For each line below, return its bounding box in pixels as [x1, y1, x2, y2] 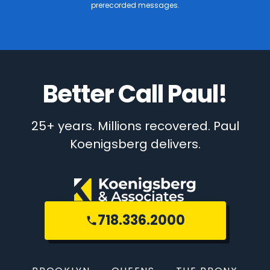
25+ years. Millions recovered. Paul [31, 117, 239, 134]
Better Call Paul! [43, 77, 227, 111]
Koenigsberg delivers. [69, 135, 201, 152]
